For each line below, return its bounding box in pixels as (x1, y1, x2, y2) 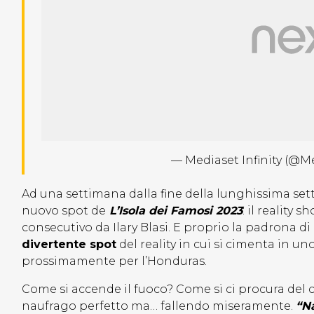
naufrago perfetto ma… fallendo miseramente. (22, 299, 296, 313)
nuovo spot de (22, 204, 106, 217)
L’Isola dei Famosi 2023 (106, 204, 243, 217)
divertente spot (22, 238, 116, 251)
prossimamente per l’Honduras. (22, 254, 210, 268)
